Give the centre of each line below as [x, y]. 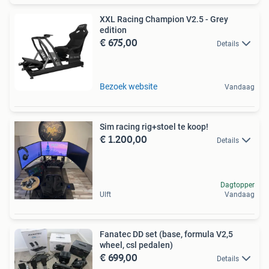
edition [113, 30]
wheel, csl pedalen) [136, 245]
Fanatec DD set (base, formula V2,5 [166, 234]
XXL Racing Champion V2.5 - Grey [164, 20]
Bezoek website [128, 87]
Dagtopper [237, 185]
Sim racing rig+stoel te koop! [154, 127]
